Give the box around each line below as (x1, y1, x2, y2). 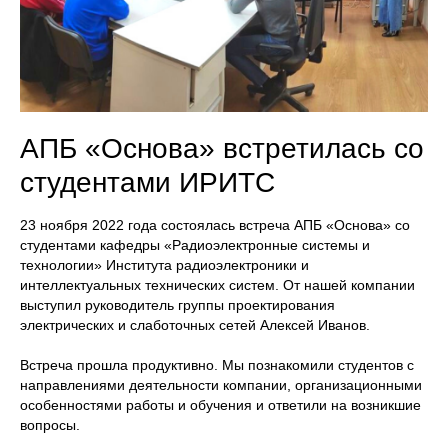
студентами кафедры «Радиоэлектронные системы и (20, 237, 370, 254)
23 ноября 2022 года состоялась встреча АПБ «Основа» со (20, 217, 410, 234)
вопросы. (20, 417, 80, 434)
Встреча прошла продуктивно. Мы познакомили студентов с (20, 357, 414, 374)
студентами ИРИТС (20, 167, 275, 199)
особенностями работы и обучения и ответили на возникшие (20, 397, 421, 414)
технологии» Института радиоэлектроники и (20, 257, 309, 274)
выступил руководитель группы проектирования (20, 297, 335, 314)
